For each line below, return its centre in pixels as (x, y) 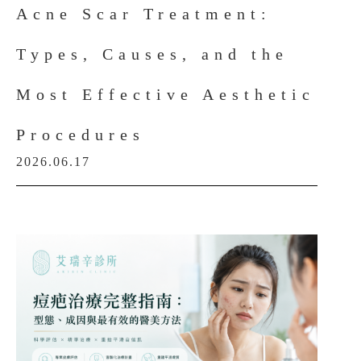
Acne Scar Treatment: (144, 14)
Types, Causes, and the (152, 54)
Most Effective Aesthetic (166, 94)
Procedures (81, 135)
